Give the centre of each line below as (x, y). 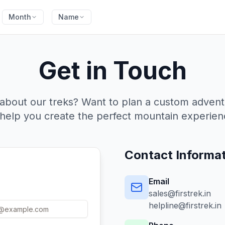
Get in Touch (113, 71)
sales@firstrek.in (180, 193)
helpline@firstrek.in (185, 205)
